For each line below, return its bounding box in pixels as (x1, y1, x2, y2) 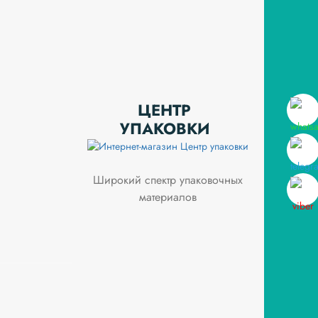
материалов (139, 189, 197, 206)
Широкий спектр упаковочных (93, 172, 243, 189)
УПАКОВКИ (119, 117, 209, 141)
